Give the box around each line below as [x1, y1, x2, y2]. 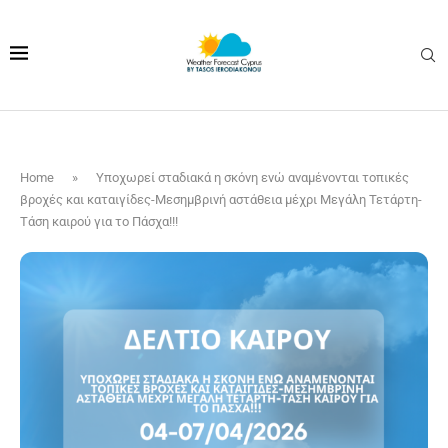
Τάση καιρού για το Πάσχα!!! [20, 214, 178, 229]
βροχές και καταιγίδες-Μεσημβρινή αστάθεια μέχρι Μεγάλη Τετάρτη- [20, 192, 422, 207]
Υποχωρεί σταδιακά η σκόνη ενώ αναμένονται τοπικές [96, 170, 409, 185]
